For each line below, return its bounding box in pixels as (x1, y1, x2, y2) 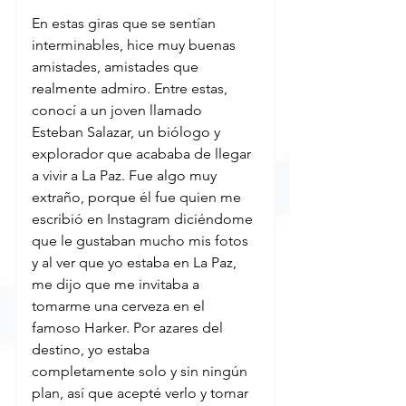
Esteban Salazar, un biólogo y (32, 123, 224, 141)
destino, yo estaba (32, 341, 153, 359)
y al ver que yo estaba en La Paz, (32, 254, 240, 272)
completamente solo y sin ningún (32, 362, 251, 381)
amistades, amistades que (32, 58, 202, 76)
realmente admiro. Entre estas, (32, 80, 231, 98)
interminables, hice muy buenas (32, 36, 239, 54)
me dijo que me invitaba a (32, 275, 203, 294)
